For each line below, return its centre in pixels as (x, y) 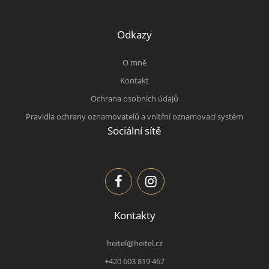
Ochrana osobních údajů (134, 99)
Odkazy (134, 34)
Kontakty (134, 215)
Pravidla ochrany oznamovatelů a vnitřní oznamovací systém (134, 117)
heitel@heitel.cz (134, 243)
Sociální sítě (134, 131)
